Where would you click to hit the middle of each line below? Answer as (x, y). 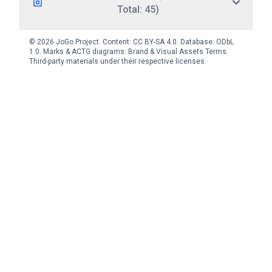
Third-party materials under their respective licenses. (118, 61)
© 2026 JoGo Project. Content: (81, 42)
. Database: (196, 42)
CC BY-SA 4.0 (155, 42)
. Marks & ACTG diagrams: (84, 52)
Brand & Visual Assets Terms (177, 52)
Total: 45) (138, 9)
